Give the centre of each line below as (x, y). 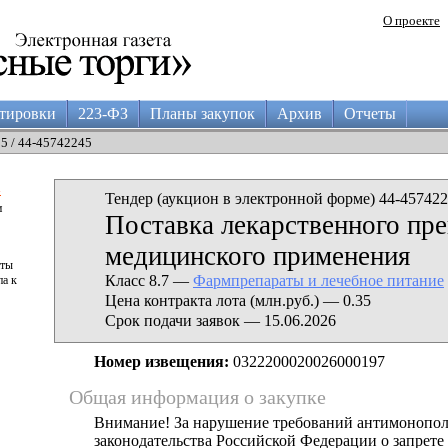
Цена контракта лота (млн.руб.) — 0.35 (238, 300)
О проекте (411, 20)
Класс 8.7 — (149, 280)
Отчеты (370, 113)
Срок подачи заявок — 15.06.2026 (220, 320)
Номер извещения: (161, 361)
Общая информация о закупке (197, 397)
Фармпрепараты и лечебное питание (318, 280)
